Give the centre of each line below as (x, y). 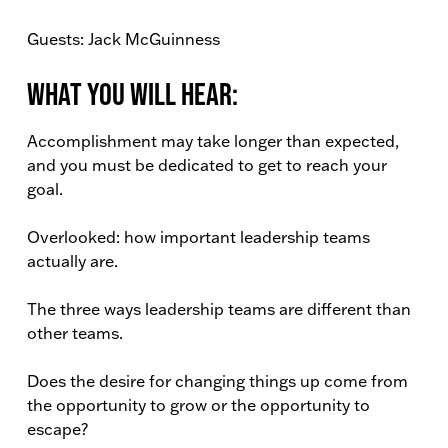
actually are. (72, 261)
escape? (57, 429)
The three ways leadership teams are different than (219, 309)
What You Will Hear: (132, 93)
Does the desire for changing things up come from (217, 381)
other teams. (75, 333)
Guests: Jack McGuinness (123, 39)
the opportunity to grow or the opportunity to (198, 405)
